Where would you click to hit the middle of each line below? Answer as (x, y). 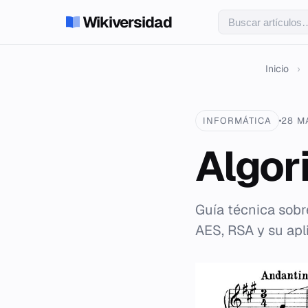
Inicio (277, 69)
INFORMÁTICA (238, 121)
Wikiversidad (127, 22)
